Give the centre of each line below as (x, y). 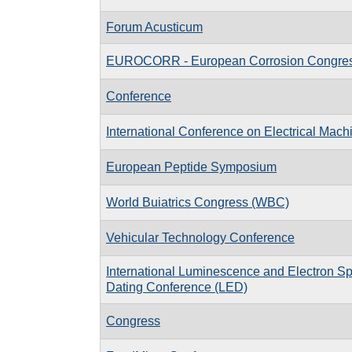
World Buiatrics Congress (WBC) (198, 202)
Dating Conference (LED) (177, 287)
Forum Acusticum (154, 27)
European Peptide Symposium (191, 167)
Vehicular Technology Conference (200, 237)
